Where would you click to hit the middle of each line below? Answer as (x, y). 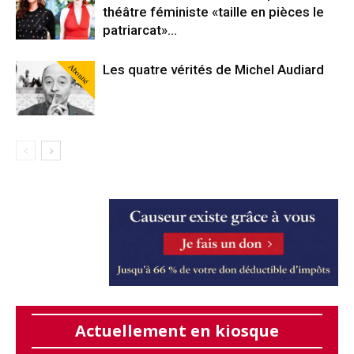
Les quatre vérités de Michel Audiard (213, 69)
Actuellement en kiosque (177, 330)
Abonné (79, 73)
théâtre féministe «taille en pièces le (213, 11)
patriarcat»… (140, 30)
